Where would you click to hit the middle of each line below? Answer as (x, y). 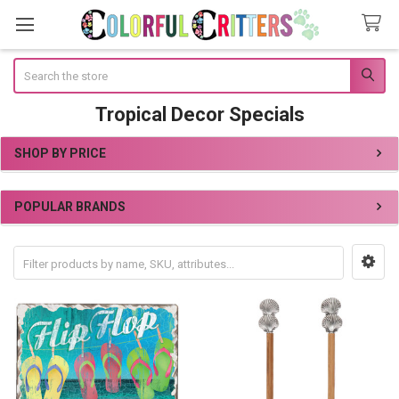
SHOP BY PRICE (60, 153)
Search (31, 66)
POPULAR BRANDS (70, 207)
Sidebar (42, 172)
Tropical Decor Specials (199, 114)
